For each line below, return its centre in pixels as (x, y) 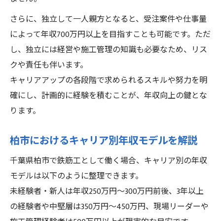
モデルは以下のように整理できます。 (76, 176)
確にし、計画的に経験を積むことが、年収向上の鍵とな (109, 96)
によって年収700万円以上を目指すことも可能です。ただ (110, 35)
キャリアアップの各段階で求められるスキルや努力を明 (109, 81)
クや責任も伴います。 (49, 65)
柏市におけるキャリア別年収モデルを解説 (104, 141)
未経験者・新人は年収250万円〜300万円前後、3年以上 (107, 192)
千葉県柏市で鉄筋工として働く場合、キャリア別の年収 (109, 161)
